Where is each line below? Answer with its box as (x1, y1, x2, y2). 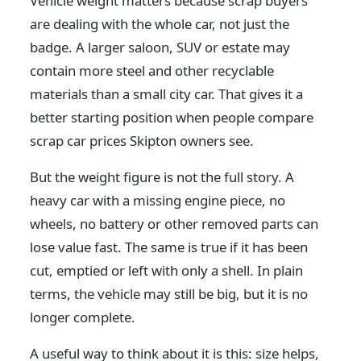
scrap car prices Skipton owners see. (30, 131, 255, 150)
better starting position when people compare (30, 108, 314, 127)
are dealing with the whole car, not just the (30, 15, 290, 33)
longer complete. (30, 308, 136, 326)
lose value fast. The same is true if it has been (30, 238, 309, 256)
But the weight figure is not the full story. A (30, 168, 295, 186)
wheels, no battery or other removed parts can (30, 214, 319, 233)
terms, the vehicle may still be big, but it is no (30, 284, 309, 303)
